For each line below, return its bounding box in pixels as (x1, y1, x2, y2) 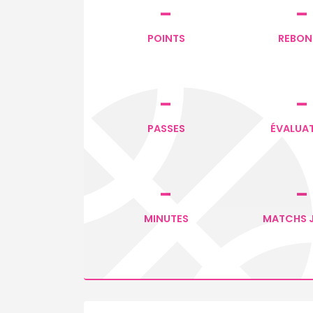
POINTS (147, 31, 185, 45)
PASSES (147, 121, 185, 136)
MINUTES (143, 211, 189, 226)
